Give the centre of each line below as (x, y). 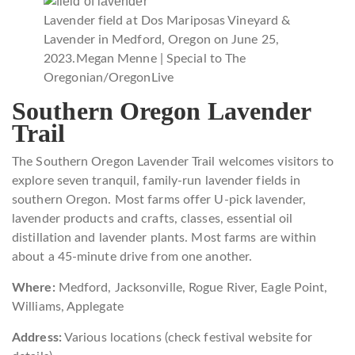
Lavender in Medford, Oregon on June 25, (161, 39)
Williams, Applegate (68, 306)
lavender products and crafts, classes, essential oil (153, 218)
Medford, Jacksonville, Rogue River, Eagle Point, (191, 287)
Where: (34, 287)
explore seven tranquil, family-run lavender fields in (157, 180)
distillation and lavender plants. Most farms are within (164, 237)
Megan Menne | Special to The (161, 58)
